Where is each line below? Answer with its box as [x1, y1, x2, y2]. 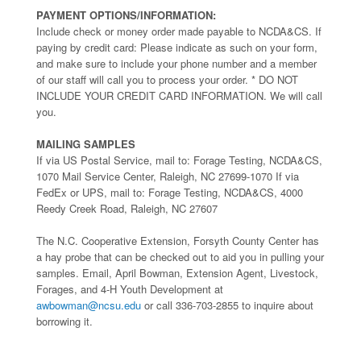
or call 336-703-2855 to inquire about [144, 297, 313, 313]
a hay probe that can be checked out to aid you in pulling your [36, 248, 324, 264]
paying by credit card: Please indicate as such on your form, [36, 39, 317, 55]
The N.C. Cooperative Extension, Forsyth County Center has [36, 232, 319, 248]
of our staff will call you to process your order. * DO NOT [36, 71, 298, 87]
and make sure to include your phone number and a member [36, 55, 317, 71]
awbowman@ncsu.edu [36, 297, 144, 313]
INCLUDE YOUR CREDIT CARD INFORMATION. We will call [36, 87, 322, 103]
